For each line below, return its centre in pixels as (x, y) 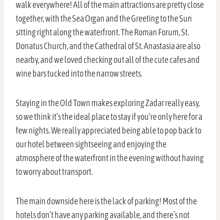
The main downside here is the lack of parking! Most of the (106, 201)
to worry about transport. (54, 172)
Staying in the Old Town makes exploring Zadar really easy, (108, 103)
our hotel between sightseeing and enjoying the (91, 144)
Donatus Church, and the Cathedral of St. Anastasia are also (108, 46)
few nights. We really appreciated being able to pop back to (109, 131)
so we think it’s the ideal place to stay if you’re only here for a (109, 117)
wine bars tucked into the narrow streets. (79, 74)
